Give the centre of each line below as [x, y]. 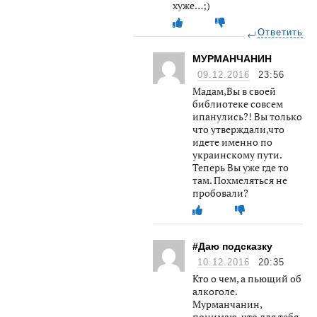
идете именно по [232, 142]
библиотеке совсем [238, 103]
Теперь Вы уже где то [241, 167]
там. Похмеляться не [240, 180]
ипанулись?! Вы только [247, 116]
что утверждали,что [238, 129]
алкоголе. [215, 291]
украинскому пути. [237, 154]
